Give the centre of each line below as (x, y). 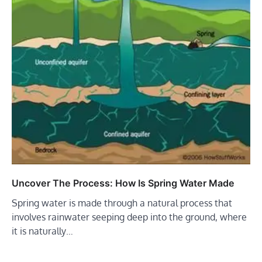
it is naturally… (42, 231)
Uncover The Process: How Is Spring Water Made (123, 183)
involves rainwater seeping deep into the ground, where (129, 217)
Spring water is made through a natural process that (122, 203)
